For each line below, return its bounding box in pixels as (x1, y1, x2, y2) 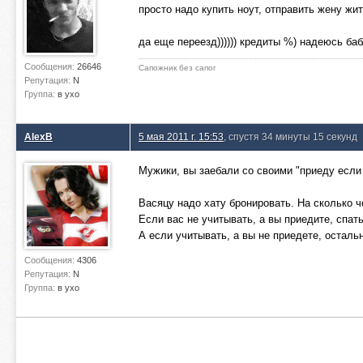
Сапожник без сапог (139, 63, 216, 72)
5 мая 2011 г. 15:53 (139, 131, 224, 142)
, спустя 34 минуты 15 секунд (224, 131, 357, 142)
